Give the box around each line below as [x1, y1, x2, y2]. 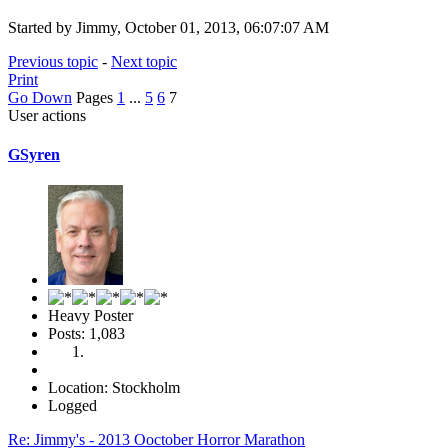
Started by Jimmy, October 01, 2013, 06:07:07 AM [8, 18, 329, 36]
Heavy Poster [48, 307, 133, 325]
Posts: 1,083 [48, 325, 125, 343]
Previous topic [8, 52, 98, 70]
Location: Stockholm [48, 379, 180, 397]
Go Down [8, 88, 72, 106]
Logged [48, 397, 97, 415]
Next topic [111, 52, 177, 70]
